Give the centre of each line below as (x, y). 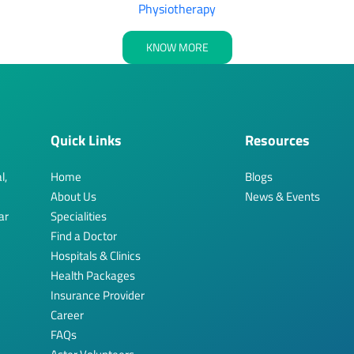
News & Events (282, 196)
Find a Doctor (84, 235)
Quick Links (86, 140)
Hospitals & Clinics (96, 255)
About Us (73, 196)
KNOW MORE (177, 47)
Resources (277, 140)
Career (67, 314)
